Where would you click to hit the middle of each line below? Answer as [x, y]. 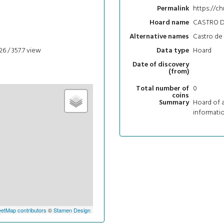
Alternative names [159, 37]
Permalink [173, 9]
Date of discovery [161, 65]
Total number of [162, 89]
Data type [173, 51]
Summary [174, 103]
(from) [179, 72]
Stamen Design [72, 210]
